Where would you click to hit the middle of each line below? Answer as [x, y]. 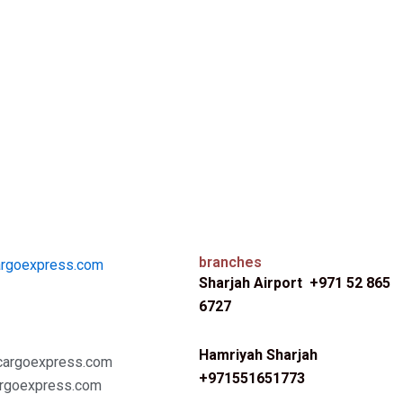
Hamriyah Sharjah [258, 355]
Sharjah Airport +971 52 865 [294, 283]
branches [230, 262]
